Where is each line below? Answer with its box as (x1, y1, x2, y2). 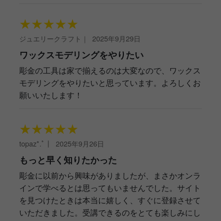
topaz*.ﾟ (19, 138, 45, 149)
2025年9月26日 (56, 138, 104, 149)
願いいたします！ (19, 89, 82, 101)
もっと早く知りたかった (19, 153, 117, 166)
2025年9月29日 (92, 33, 141, 44)
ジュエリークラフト (19, 33, 81, 44)
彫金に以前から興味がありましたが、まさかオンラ (19, 170, 201, 182)
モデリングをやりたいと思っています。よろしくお (19, 77, 201, 89)
